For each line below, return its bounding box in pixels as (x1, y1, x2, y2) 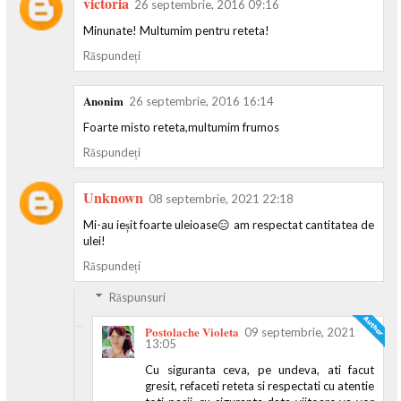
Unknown (83, 186, 143, 208)
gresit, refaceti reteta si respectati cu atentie (145, 379, 374, 394)
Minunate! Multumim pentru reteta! (83, 22, 269, 38)
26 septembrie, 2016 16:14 (129, 93, 274, 108)
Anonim (83, 91, 124, 109)
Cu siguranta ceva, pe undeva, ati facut (145, 363, 374, 378)
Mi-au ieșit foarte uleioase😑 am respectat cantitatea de (83, 217, 374, 232)
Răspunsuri (108, 289, 166, 304)
